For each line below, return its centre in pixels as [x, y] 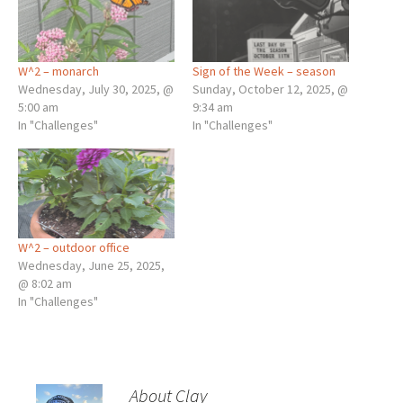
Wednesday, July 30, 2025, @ [96, 90]
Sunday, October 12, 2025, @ [270, 90]
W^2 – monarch [58, 72]
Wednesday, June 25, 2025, [91, 265]
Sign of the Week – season [264, 72]
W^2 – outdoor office [74, 247]
